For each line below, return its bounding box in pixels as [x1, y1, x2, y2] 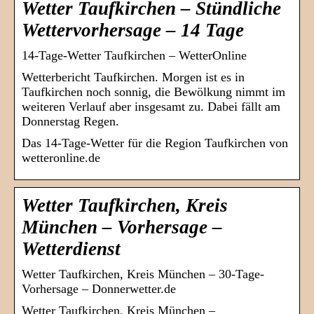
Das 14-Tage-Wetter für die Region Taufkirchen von [22, 136, 288, 151]
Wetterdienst [22, 238, 121, 260]
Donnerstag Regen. [22, 114, 119, 129]
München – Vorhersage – [22, 217, 222, 238]
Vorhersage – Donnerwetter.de [22, 282, 176, 296]
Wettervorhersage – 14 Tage [22, 20, 244, 41]
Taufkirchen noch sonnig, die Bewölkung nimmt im [22, 85, 285, 100]
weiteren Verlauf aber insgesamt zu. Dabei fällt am [22, 100, 280, 114]
